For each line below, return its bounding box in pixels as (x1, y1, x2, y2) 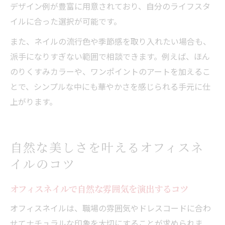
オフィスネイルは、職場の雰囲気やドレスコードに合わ (10, 201, 211, 214)
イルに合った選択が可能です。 (10, 15, 122, 27)
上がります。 (10, 95, 57, 107)
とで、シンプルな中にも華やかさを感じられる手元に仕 (10, 80, 210, 92)
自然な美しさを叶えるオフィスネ (10, 139, 204, 155)
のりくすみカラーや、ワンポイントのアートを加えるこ (10, 65, 210, 77)
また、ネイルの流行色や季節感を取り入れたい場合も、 (10, 35, 211, 47)
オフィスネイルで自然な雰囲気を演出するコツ (10, 182, 188, 194)
